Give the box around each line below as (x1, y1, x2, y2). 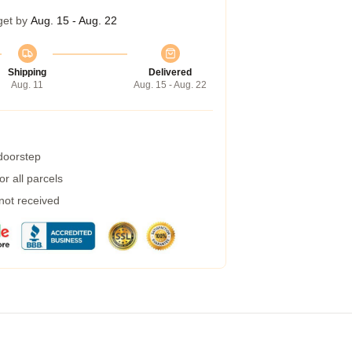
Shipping (8, 67, 46, 78)
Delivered (148, 67, 192, 78)
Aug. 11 (11, 79, 43, 90)
